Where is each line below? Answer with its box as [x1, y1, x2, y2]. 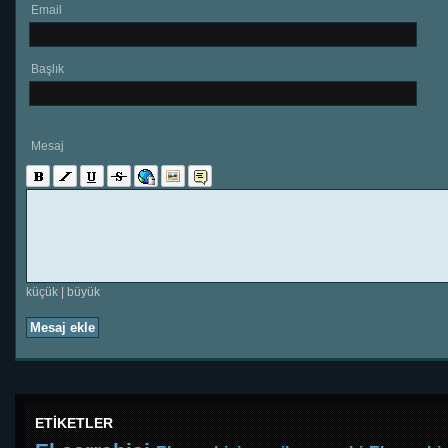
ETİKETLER [34, 415, 113, 431]
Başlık [30, 62, 64, 76]
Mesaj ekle [29, 320, 95, 335]
